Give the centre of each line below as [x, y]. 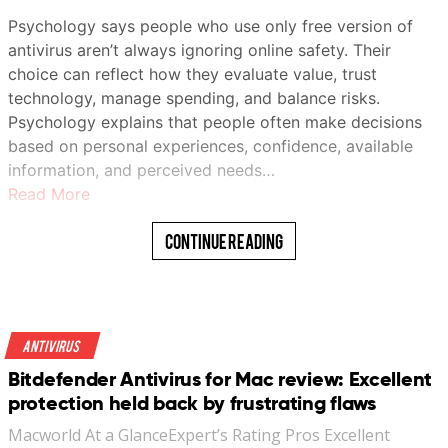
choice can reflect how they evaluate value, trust [192, 73]
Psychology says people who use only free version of [210, 25]
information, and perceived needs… [141, 169]
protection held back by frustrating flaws [192, 402]
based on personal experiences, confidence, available [210, 145]
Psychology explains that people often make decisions [215, 121]
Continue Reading [224, 240]
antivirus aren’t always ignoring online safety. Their [199, 49]
